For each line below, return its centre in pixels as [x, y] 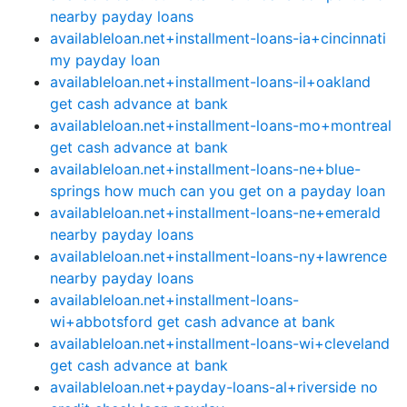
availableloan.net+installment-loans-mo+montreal [221, 125]
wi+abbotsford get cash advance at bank [193, 322]
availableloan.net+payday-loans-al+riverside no [214, 387]
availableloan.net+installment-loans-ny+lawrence [218, 256]
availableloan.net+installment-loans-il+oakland [210, 82]
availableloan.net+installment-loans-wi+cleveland [220, 343]
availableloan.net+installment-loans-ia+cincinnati [218, 38]
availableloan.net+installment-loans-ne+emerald [215, 213]
